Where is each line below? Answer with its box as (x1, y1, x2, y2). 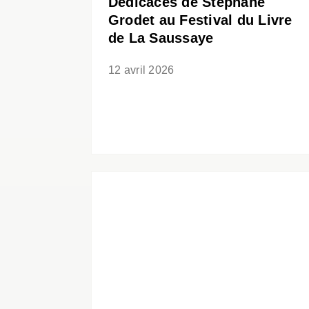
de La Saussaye (108, 30, 214, 46)
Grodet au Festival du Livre (108, 12, 292, 28)
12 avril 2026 (108, 64, 175, 77)
